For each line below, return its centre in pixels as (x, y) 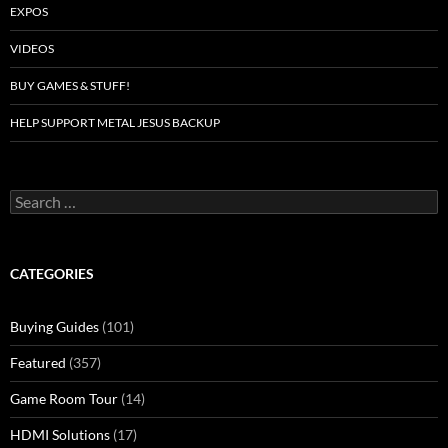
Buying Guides (54, 326)
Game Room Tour (64, 398)
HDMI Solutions (60, 434)
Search (30, 197)
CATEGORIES (52, 273)
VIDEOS (32, 48)
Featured (38, 362)
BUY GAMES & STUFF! (70, 85)
